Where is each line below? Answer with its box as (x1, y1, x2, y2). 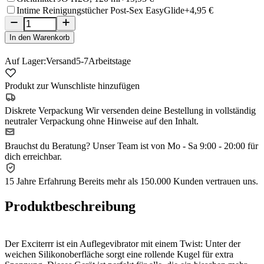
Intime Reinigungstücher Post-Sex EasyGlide (16, 5, 184, 15)
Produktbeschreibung (5, 198, 136, 214)
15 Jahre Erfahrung (5, 176, 78, 186)
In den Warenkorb (9, 32, 70, 42)
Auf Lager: (5, 55, 46, 66)
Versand (46, 55, 76, 66)
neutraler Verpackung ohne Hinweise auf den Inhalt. (5, 115, 199, 126)
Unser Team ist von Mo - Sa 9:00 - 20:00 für (93, 140, 258, 151)
